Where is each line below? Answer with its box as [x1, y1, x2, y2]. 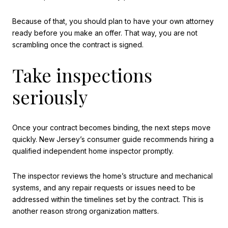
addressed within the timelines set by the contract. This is [12, 195, 204, 204]
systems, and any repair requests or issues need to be [12, 183, 195, 192]
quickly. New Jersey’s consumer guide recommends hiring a [12, 134, 214, 144]
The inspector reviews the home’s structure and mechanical [12, 172, 213, 181]
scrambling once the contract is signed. [12, 40, 144, 49]
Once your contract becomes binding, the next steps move [12, 123, 211, 132]
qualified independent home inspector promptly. [12, 146, 174, 155]
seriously [12, 84, 88, 109]
